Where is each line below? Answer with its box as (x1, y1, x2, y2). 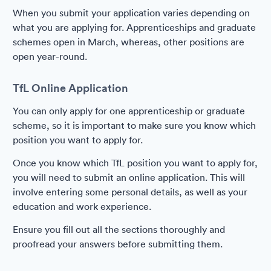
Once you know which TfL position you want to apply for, (13, 157, 258, 169)
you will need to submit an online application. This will (13, 171, 245, 183)
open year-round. (13, 50, 87, 62)
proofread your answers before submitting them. (13, 238, 223, 250)
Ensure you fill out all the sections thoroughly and (13, 223, 225, 235)
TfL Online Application (13, 80, 128, 95)
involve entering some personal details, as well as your (13, 186, 247, 198)
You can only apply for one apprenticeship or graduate (13, 105, 245, 117)
